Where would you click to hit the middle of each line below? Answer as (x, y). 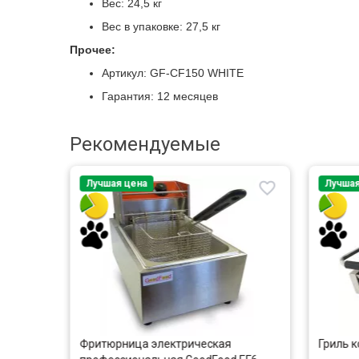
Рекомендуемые (145, 144)
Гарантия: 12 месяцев (160, 96)
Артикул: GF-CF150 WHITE (173, 73)
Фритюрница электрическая (155, 344)
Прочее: (93, 50)
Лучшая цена (116, 184)
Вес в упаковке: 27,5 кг (161, 26)
